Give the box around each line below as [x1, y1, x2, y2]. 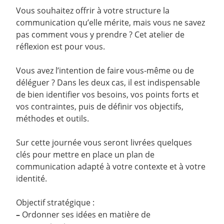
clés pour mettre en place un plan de [16, 149, 154, 160]
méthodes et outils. [16, 113, 89, 124]
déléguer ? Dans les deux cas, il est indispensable [16, 77, 200, 88]
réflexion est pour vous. [16, 41, 105, 52]
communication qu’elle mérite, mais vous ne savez [16, 17, 205, 28]
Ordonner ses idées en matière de [20, 209, 150, 220]
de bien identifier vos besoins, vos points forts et [16, 89, 199, 100]
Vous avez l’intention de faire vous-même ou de [16, 65, 194, 76]
